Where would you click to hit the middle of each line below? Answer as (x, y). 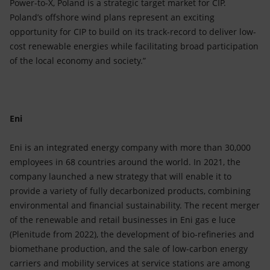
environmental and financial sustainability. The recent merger (135, 205)
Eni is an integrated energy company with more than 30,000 (130, 147)
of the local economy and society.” (78, 61)
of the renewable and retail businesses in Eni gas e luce (123, 220)
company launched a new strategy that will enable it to (121, 176)
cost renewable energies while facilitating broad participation (134, 46)
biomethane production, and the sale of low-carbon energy (129, 249)
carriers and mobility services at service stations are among (130, 263)
